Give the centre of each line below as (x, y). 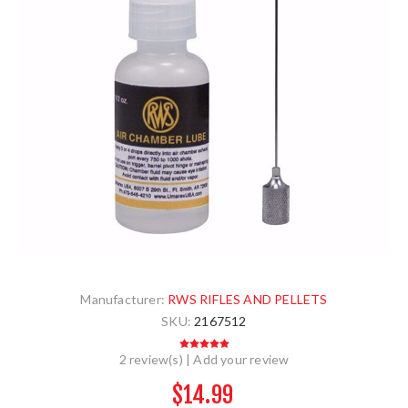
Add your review (241, 360)
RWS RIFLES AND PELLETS (248, 300)
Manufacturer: (122, 300)
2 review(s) (151, 360)
